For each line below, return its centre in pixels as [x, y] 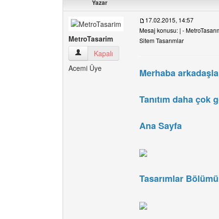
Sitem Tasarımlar [162, 40]
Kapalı [103, 53]
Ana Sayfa [161, 126]
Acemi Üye [85, 68]
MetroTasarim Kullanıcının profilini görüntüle [142, 53]
